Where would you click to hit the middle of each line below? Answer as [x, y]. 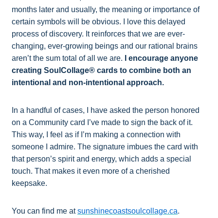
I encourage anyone [161, 58]
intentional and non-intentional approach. [88, 83]
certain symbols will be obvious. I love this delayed [99, 22]
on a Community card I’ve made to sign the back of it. [102, 123]
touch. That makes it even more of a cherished [91, 171]
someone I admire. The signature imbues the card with [105, 147]
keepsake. [29, 183]
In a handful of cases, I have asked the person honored [106, 110]
